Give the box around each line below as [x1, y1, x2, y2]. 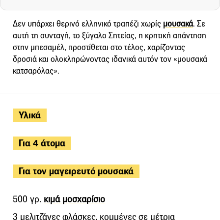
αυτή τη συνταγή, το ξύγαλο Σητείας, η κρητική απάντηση [13, 30, 206, 41]
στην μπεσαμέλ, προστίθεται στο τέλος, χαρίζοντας [13, 42, 185, 53]
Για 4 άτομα [19, 137, 65, 150]
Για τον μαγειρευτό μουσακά [19, 165, 134, 178]
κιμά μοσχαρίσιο [44, 193, 105, 205]
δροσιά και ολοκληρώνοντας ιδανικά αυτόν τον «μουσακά [13, 54, 207, 65]
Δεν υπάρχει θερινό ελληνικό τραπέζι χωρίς [13, 19, 163, 29]
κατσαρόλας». [13, 66, 59, 77]
